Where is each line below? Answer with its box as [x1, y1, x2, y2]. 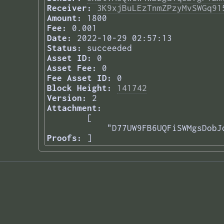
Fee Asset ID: [47, 73, 112, 83]
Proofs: [47, 133, 82, 143]
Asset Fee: [47, 63, 97, 73]
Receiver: [47, 3, 92, 13]
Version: [47, 93, 87, 103]
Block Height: [47, 83, 112, 93]
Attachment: [47, 103, 102, 113]
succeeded [87, 43, 132, 53]
